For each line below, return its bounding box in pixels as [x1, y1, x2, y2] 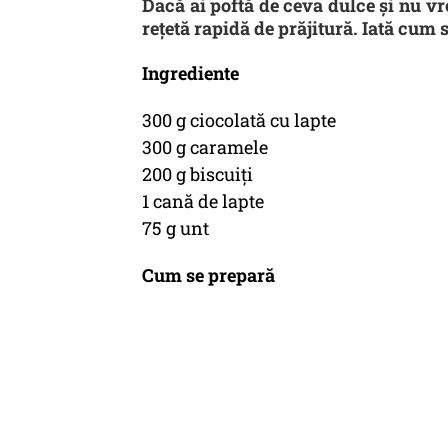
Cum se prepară [142, 263, 275, 287]
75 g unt [142, 216, 209, 240]
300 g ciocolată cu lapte [142, 108, 336, 132]
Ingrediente [142, 61, 239, 85]
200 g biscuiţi [142, 162, 253, 186]
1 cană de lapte [142, 189, 264, 213]
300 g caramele [142, 135, 268, 159]
